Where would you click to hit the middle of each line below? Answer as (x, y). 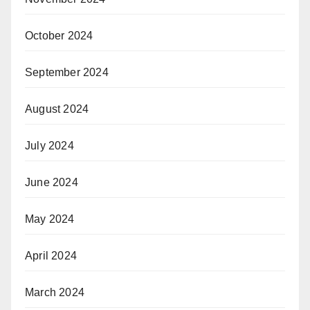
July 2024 (49, 145)
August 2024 (57, 109)
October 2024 (59, 35)
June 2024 (52, 182)
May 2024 (50, 219)
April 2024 (51, 255)
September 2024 (67, 72)
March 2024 (55, 292)
